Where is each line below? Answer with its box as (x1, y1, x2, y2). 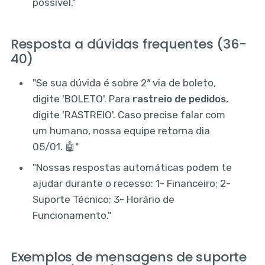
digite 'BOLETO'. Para (33, 92, 133, 105)
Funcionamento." (33, 209, 112, 222)
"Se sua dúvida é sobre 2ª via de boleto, (33, 76, 216, 89)
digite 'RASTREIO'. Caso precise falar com (33, 108, 226, 121)
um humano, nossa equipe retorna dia (33, 124, 211, 137)
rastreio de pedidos (132, 92, 227, 105)
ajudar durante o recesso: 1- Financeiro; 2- (33, 177, 231, 190)
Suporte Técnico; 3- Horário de (33, 193, 175, 206)
